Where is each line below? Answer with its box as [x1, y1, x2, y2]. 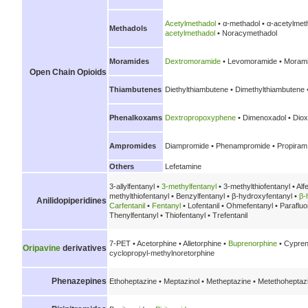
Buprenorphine [228, 239, 277, 248]
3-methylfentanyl [162, 182, 217, 191]
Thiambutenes [109, 85, 162, 93]
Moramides [109, 56, 149, 65]
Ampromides [109, 141, 156, 150]
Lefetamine [165, 162, 201, 170]
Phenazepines [52, 276, 107, 286]
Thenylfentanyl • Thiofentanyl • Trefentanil [109, 211, 247, 220]
